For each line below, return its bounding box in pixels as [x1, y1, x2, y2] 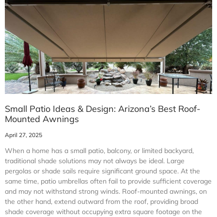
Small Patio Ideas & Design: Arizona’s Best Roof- [5, 103, 201, 114]
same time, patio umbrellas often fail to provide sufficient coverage [5, 177, 212, 186]
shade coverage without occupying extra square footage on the [5, 207, 202, 216]
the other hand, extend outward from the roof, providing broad [5, 197, 198, 206]
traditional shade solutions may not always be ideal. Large [5, 156, 185, 165]
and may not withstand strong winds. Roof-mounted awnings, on [5, 187, 207, 196]
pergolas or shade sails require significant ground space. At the [5, 167, 200, 175]
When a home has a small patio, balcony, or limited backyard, [5, 146, 194, 155]
